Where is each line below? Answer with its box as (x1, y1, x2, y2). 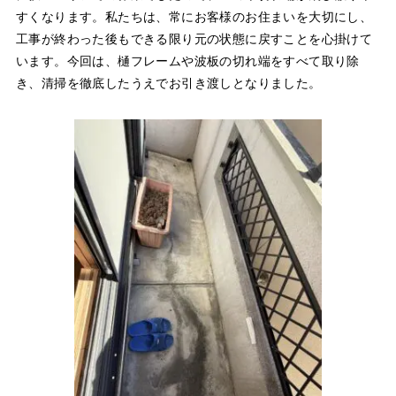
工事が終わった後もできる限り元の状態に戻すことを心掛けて (15, 32, 373, 47)
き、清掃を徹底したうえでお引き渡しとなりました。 (15, 76, 322, 91)
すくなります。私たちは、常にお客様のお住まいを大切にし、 (15, 10, 373, 25)
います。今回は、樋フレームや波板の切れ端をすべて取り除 (15, 54, 360, 69)
